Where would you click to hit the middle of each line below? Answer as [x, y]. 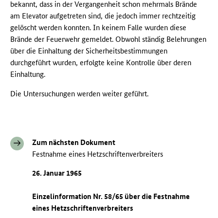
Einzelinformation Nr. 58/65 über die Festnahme [111, 196]
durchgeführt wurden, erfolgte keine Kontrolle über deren [101, 63]
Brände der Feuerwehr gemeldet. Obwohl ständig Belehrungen [109, 39]
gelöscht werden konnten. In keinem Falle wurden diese [99, 28]
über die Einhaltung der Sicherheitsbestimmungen [89, 51]
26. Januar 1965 [57, 173]
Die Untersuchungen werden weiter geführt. [80, 94]
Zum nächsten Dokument [74, 143]
